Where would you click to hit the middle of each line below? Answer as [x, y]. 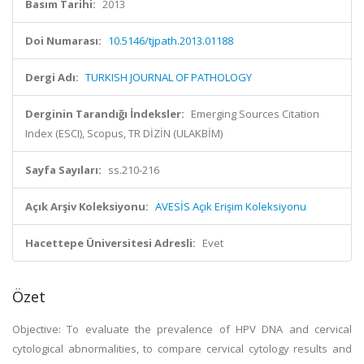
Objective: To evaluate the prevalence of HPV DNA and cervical [182, 329]
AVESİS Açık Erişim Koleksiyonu [231, 206]
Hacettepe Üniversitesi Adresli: [110, 243]
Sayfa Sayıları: [63, 170]
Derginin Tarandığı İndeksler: [105, 114]
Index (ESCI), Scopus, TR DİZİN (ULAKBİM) [124, 133]
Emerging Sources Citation [255, 114]
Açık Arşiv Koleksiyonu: [87, 206]
